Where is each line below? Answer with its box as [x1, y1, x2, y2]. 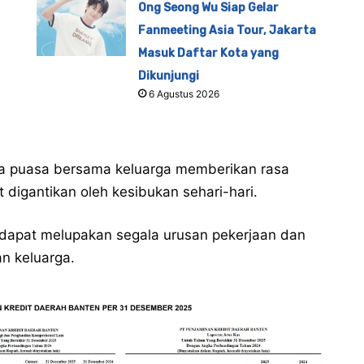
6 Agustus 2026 [149, 88, 220, 101]
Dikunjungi [138, 69, 200, 84]
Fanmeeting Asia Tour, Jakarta [138, 24, 317, 38]
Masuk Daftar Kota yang [138, 46, 279, 61]
